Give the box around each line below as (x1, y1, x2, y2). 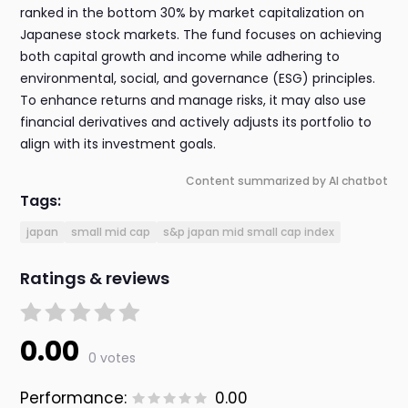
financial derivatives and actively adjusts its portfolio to (20, 113, 372, 132)
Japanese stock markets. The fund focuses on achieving (20, 25, 382, 45)
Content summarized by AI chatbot (185, 173, 388, 189)
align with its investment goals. (20, 135, 217, 154)
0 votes (88, 349, 137, 368)
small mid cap (71, 224, 151, 240)
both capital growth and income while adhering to (20, 47, 341, 66)
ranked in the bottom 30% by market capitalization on (20, 4, 365, 23)
